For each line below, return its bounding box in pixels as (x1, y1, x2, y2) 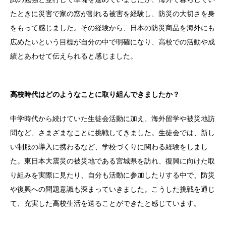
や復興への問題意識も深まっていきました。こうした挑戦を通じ (10, 185, 215, 194)
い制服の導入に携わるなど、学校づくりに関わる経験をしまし (10, 143, 208, 151)
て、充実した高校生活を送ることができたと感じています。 (10, 199, 201, 208)
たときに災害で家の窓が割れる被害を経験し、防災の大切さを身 (10, 10, 215, 18)
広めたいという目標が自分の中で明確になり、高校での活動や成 (10, 38, 215, 46)
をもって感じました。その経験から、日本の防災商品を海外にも (10, 24, 215, 32)
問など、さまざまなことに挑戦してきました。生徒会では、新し (10, 129, 215, 137)
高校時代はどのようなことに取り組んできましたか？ (10, 90, 180, 99)
